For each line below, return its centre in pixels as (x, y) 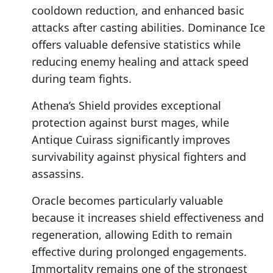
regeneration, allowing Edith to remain (132, 235)
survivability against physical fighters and (139, 157)
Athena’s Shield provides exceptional (126, 106)
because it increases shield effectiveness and (148, 218)
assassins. (58, 174)
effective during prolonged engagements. (139, 252)
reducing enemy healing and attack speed (140, 62)
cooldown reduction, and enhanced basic (138, 11)
